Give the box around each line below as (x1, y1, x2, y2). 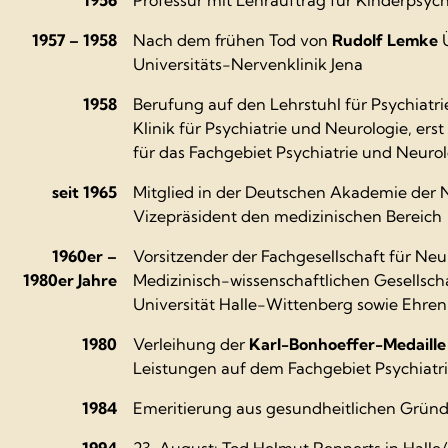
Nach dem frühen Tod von (133, 29, 332, 50)
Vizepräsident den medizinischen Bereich (133, 205, 442, 226)
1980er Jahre (23, 269, 117, 290)
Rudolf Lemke (332, 29, 438, 50)
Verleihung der (133, 333, 249, 354)
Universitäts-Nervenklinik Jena (133, 53, 363, 74)
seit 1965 (52, 181, 117, 202)
